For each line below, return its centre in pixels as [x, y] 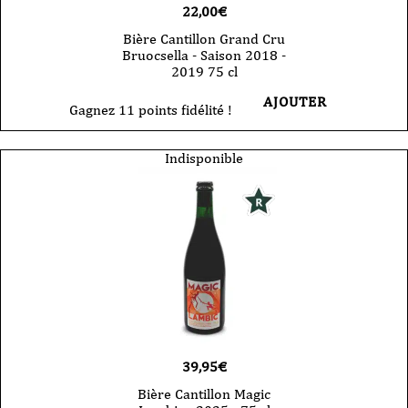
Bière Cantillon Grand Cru [204, 39]
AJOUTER [295, 102]
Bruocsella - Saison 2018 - [204, 56]
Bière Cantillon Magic [204, 394]
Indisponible [204, 158]
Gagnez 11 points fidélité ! [150, 110]
